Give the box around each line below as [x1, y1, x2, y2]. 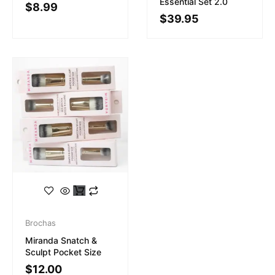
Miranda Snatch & [25, 234, 97, 246]
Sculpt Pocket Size [25, 246, 101, 257]
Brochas [25, 217, 56, 228]
